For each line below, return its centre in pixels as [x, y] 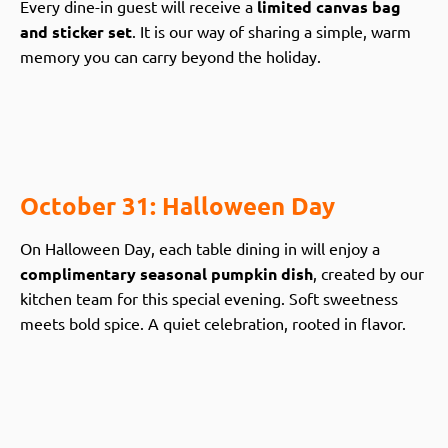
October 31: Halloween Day [177, 205]
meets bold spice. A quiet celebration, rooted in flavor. [213, 322]
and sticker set [76, 32]
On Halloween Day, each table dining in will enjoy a [200, 247]
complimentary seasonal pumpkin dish [166, 273]
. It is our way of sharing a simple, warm [271, 31]
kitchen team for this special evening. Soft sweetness [209, 297]
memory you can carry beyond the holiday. [170, 56]
